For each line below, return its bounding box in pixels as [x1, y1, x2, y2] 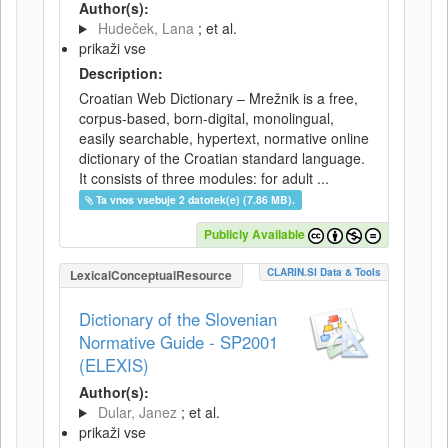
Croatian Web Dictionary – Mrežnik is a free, [79, 88, 358, 108]
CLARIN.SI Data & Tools [267, 265, 381, 279]
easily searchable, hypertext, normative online [79, 128, 369, 148]
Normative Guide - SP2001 [79, 330, 278, 354]
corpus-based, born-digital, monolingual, [79, 108, 334, 128]
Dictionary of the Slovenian [79, 307, 277, 331]
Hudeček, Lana [97, 18, 194, 38]
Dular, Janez [97, 402, 177, 422]
